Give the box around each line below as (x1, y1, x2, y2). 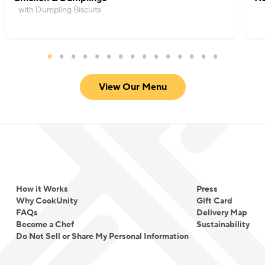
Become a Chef (15, 219, 74, 230)
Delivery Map (196, 208, 247, 218)
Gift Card (196, 196, 232, 206)
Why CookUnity (15, 196, 77, 206)
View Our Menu (98, 81, 167, 93)
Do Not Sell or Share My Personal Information (15, 231, 189, 242)
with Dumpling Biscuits (18, 5, 101, 15)
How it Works (15, 184, 68, 195)
